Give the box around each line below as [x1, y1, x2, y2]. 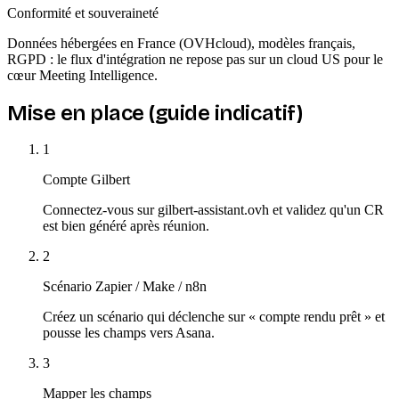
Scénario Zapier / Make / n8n [43, 279, 207, 295]
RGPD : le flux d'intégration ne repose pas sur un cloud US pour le [7, 51, 383, 67]
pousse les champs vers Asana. [43, 325, 215, 341]
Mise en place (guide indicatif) [7, 100, 303, 126]
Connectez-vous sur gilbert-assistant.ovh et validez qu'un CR [43, 202, 384, 218]
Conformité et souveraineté [7, 4, 159, 20]
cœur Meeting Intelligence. [7, 67, 158, 83]
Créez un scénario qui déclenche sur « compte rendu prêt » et [43, 309, 385, 325]
